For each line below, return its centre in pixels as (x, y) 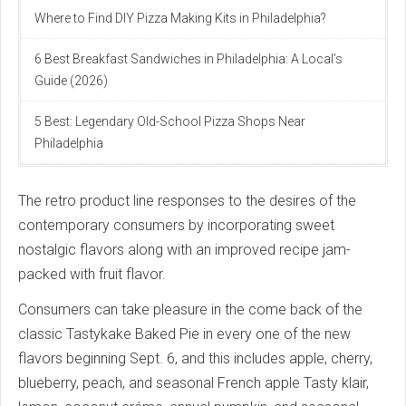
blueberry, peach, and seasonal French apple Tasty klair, (193, 383)
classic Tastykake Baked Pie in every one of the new (184, 334)
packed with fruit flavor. (92, 275)
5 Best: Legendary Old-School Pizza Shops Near (170, 122)
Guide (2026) (71, 81)
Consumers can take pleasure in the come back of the (190, 310)
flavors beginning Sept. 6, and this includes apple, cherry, (195, 359)
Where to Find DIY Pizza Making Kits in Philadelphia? (180, 19)
